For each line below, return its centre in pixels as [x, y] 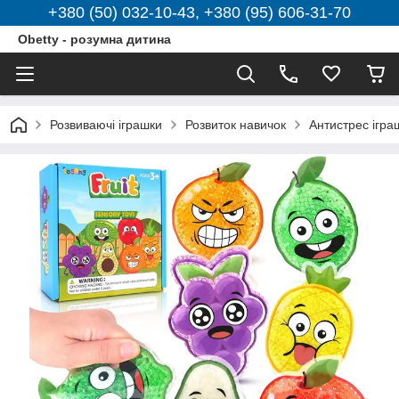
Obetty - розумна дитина [94, 39]
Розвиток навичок [236, 125]
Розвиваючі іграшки [106, 125]
